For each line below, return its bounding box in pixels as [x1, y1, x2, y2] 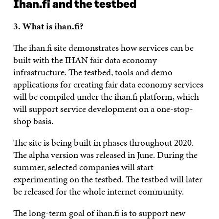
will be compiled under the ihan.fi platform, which [13, 89, 199, 103]
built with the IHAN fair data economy [13, 53, 157, 66]
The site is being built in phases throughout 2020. [13, 135, 194, 149]
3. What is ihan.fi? [13, 19, 86, 33]
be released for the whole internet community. [13, 184, 184, 198]
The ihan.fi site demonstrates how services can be [13, 41, 194, 54]
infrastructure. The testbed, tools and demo [13, 65, 173, 79]
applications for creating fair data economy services [13, 77, 203, 91]
